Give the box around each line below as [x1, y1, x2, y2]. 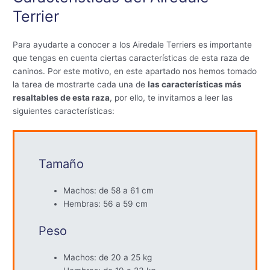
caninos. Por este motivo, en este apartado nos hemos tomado [13, 66, 257, 76]
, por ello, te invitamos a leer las [110, 92, 233, 102]
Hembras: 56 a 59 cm [63, 199, 148, 209]
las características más [148, 79, 242, 89]
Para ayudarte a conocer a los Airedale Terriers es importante [13, 39, 253, 49]
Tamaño [39, 157, 84, 172]
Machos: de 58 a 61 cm [63, 186, 154, 196]
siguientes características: [13, 105, 115, 116]
